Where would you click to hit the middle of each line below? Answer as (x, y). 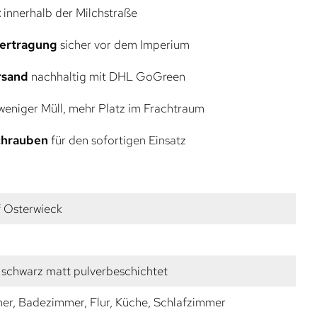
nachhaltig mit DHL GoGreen (106, 76)
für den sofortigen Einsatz (117, 140)
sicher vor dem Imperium (123, 44)
